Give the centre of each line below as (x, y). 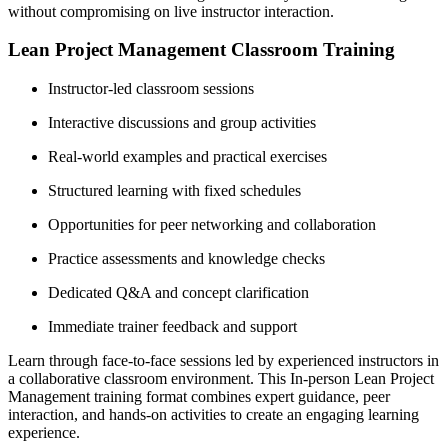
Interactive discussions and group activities (182, 123)
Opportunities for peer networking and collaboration (212, 225)
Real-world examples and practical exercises (187, 157)
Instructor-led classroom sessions (151, 89)
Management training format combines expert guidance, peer (199, 397)
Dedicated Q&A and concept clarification (178, 293)
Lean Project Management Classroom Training (201, 50)
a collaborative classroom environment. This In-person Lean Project (221, 379)
